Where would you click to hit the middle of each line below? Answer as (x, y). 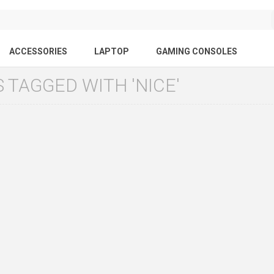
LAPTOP (111, 52)
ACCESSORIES (38, 52)
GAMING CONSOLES (196, 52)
